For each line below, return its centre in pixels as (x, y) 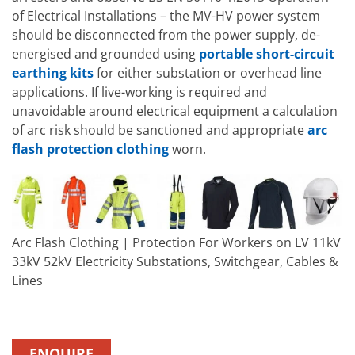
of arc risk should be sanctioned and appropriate (160, 130)
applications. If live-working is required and (139, 92)
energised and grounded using (105, 54)
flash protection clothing (90, 149)
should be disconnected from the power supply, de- (166, 35)
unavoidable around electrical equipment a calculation (175, 111)
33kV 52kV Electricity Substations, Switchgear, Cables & (175, 262)
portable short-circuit (267, 54)
